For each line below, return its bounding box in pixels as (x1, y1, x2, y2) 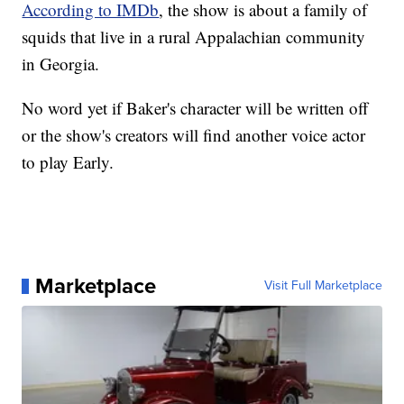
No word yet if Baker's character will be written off (22, 96, 369, 120)
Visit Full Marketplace (263, 276, 382, 296)
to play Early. (22, 151, 115, 174)
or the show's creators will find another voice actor (22, 124, 366, 147)
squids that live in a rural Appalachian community (22, 25, 366, 49)
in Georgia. (22, 52, 100, 76)
